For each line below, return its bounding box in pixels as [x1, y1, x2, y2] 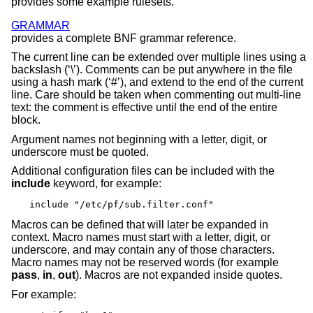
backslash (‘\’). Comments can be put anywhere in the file [11, 64, 293, 76]
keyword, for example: [50, 177, 161, 190]
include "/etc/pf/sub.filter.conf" [29, 199, 214, 210]
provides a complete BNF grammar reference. [11, 31, 236, 44]
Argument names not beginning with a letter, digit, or [11, 133, 267, 145]
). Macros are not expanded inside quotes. [75, 269, 282, 282]
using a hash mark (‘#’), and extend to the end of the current [11, 76, 303, 89]
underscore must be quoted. [11, 145, 149, 158]
